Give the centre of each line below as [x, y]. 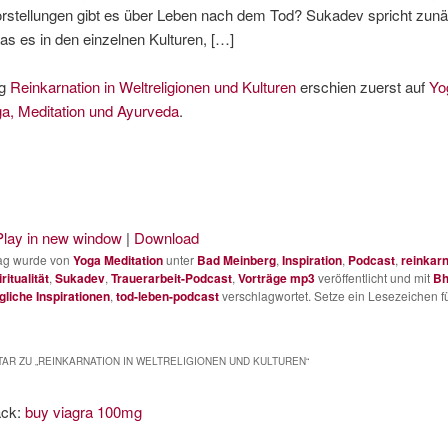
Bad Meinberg [236, 260]
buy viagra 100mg [84, 411]
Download [166, 238]
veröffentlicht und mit [373, 278]
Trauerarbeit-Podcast [171, 278]
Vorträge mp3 [276, 278]
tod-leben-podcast [167, 296]
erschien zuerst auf [362, 87]
